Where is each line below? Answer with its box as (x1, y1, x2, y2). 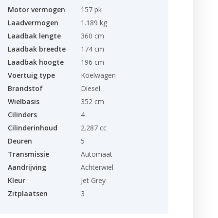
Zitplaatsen (8, 189, 48, 198)
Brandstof (8, 84, 43, 93)
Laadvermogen (8, 18, 58, 27)
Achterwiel (81, 163, 113, 172)
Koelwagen (81, 71, 116, 80)
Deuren (8, 136, 32, 145)
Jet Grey (81, 176, 106, 185)
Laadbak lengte (8, 31, 61, 40)
